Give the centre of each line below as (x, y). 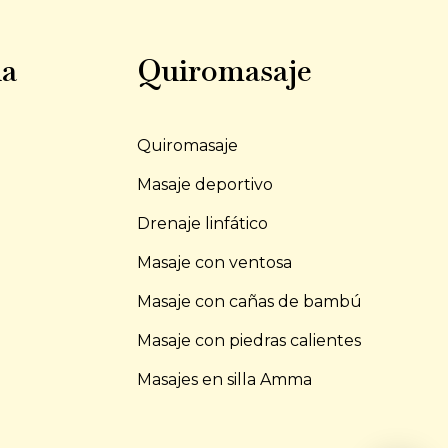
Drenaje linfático (202, 223)
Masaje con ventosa (214, 262)
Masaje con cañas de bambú (249, 301)
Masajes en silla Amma (224, 379)
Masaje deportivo (204, 184)
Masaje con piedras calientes (248, 340)
